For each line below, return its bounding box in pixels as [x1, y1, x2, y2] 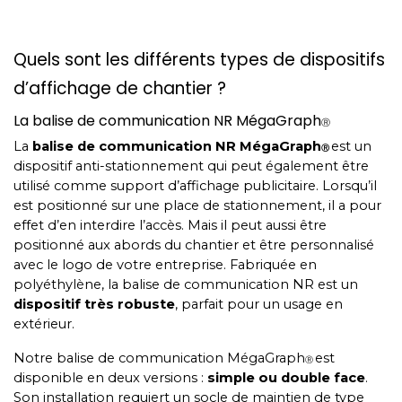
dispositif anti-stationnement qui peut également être [13, 158, 369, 174]
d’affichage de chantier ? [13, 76, 226, 100]
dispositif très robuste [13, 296, 175, 312]
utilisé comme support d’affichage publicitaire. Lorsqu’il [13, 178, 377, 194]
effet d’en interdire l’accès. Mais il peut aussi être [13, 217, 327, 233]
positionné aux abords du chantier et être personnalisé [13, 237, 374, 253]
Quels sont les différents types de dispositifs [13, 48, 385, 72]
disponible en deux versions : [13, 370, 207, 386]
